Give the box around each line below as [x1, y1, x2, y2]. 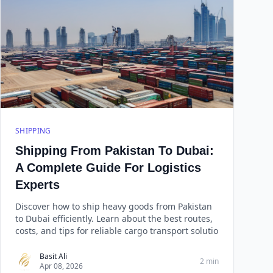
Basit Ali [40, 251, 67, 261]
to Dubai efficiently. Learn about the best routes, [15, 213, 213, 224]
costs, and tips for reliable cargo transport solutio [15, 225, 218, 236]
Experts [15, 178, 60, 191]
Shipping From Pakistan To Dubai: [15, 144, 214, 157]
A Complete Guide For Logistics [15, 161, 201, 174]
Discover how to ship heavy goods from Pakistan [15, 200, 212, 212]
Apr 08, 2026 [40, 261, 83, 271]
